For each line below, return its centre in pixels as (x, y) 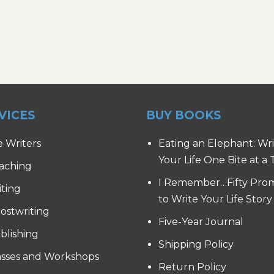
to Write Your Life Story (216, 199)
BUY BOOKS (184, 115)
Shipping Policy (196, 245)
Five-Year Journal (201, 222)
